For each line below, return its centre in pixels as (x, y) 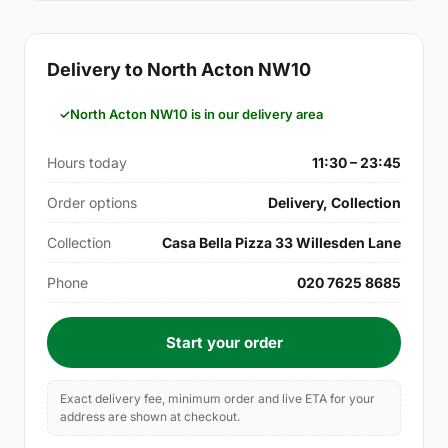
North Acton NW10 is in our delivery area (196, 113)
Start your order (224, 342)
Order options (92, 202)
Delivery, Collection (334, 202)
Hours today (87, 162)
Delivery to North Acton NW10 (179, 69)
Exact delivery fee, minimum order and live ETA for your (217, 398)
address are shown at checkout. (150, 416)
